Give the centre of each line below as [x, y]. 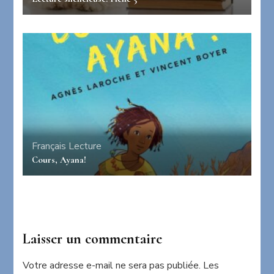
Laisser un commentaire [93, 239]
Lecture [85, 146]
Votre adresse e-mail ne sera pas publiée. [112, 266]
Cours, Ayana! [59, 160]
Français [49, 146]
